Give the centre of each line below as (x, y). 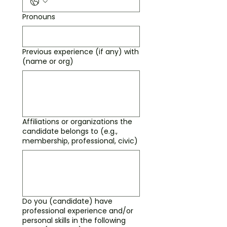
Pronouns (39, 17)
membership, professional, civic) (80, 141)
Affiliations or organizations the (77, 122)
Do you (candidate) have (67, 201)
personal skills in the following (74, 220)
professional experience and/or (78, 211)
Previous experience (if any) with (81, 52)
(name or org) (48, 61)
